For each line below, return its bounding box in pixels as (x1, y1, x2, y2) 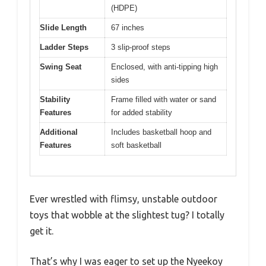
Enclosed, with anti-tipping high (111, 62, 218, 71)
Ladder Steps (40, 42, 88, 52)
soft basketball (111, 140, 161, 150)
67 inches (111, 23, 144, 32)
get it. (30, 226, 53, 237)
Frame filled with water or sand (111, 94, 216, 104)
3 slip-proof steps (111, 42, 170, 52)
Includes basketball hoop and (111, 127, 211, 137)
